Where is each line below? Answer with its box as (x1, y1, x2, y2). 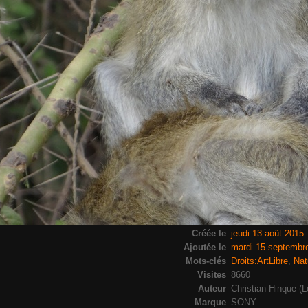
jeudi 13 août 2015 (230, 228, 304, 239)
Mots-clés (186, 255, 227, 266)
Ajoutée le (184, 241, 227, 252)
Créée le (192, 228, 227, 239)
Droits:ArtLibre (230, 255, 288, 266)
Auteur (198, 283, 227, 294)
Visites (197, 269, 227, 280)
